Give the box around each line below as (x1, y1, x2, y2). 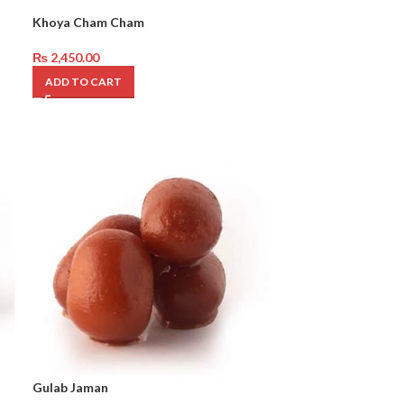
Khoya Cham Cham (32, 14, 144, 30)
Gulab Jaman (32, 379, 108, 395)
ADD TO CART (44, 75, 122, 88)
